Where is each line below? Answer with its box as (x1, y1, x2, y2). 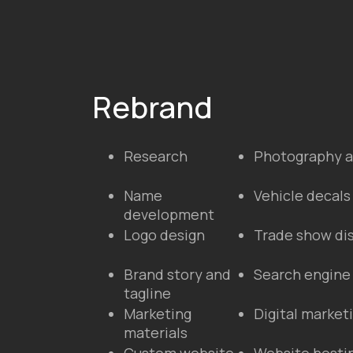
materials (124, 323, 188, 342)
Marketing (124, 304, 191, 323)
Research (124, 147, 188, 165)
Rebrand (92, 86, 213, 127)
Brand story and (124, 265, 231, 284)
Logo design (124, 225, 205, 244)
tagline (124, 284, 171, 303)
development (124, 205, 214, 224)
